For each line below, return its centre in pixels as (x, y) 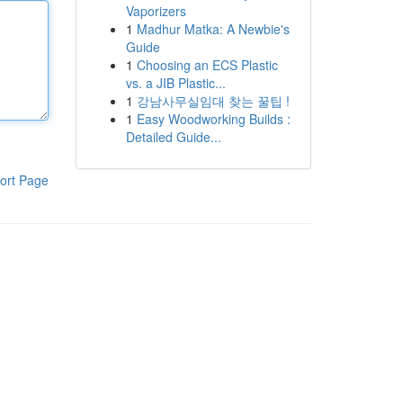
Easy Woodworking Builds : (213, 119)
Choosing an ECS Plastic (207, 65)
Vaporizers (156, 11)
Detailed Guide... (173, 137)
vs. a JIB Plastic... (175, 83)
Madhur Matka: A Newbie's (213, 29)
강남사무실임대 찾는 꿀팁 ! (213, 101)
